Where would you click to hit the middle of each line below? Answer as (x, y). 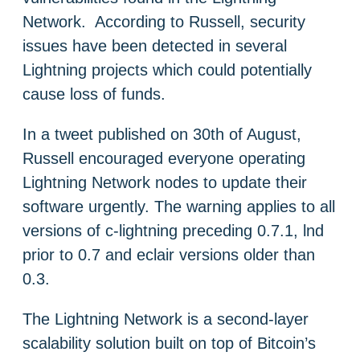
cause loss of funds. (94, 94)
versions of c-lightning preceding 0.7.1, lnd (173, 230)
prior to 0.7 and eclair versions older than (169, 254)
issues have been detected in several (155, 45)
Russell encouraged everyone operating (164, 158)
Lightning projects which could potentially (167, 70)
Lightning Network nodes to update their (165, 182)
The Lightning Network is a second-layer (166, 319)
